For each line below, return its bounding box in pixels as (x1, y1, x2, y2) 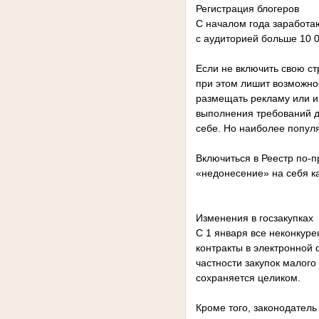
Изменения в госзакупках (195, 212, 313, 224)
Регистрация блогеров (195, 3, 299, 15)
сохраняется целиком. (195, 272, 300, 284)
